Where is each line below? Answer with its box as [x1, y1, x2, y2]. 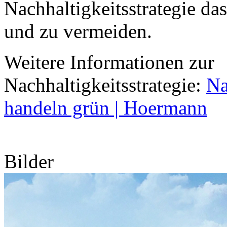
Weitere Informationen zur [4, 51, 214, 73]
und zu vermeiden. [4, 20, 157, 42]
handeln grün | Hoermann [4, 97, 207, 119]
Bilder [4, 150, 54, 172]
